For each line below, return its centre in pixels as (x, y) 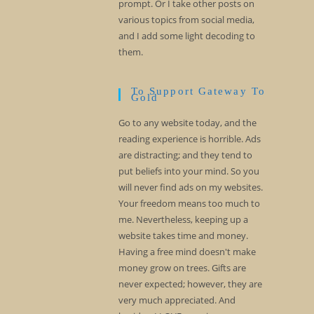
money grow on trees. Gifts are (182, 268)
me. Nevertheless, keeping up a (183, 219)
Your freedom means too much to (189, 203)
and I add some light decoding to (186, 36)
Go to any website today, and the (187, 123)
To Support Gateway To (198, 91)
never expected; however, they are (190, 284)
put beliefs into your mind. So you (189, 171)
